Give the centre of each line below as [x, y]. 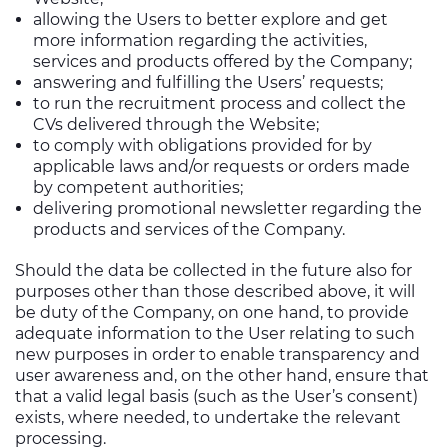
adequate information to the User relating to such [215, 333]
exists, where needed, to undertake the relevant [208, 417]
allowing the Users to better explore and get [210, 19]
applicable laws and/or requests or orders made [221, 166]
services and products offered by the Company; [222, 61]
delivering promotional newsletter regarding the [227, 208]
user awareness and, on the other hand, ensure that [222, 375]
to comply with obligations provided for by [202, 145]
